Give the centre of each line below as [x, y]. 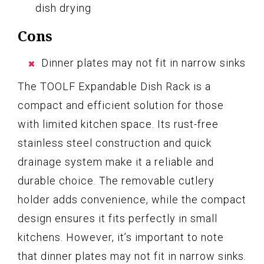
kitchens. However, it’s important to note [121, 237]
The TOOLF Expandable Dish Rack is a [114, 86]
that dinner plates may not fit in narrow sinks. [132, 256]
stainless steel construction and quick [115, 143]
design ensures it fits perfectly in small [118, 218]
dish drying [63, 8]
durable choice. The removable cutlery [116, 180]
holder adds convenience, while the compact [132, 199]
